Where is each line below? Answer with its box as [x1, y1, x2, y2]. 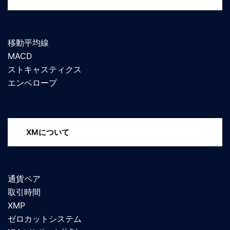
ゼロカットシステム [8, 214, 82, 224]
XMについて [26, 127, 69, 137]
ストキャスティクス [8, 64, 82, 74]
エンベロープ [8, 77, 57, 88]
